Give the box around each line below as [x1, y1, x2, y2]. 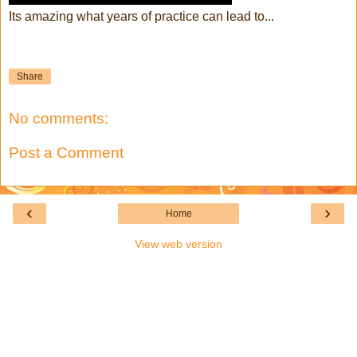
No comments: [9, 109, 108, 127]
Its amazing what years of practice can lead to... [9, 10, 274, 24]
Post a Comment [9, 144, 124, 162]
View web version [135, 237, 222, 250]
